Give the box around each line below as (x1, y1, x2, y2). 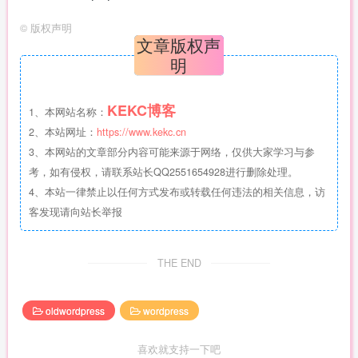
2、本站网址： (29, 125, 97, 139)
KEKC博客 (107, 100, 176, 121)
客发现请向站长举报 (29, 205, 122, 219)
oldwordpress (46, 303, 105, 317)
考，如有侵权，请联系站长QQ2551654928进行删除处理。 (29, 165, 298, 179)
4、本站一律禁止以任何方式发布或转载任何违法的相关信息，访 (29, 185, 325, 199)
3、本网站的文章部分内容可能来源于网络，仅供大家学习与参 (29, 145, 315, 159)
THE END (157, 256, 201, 270)
